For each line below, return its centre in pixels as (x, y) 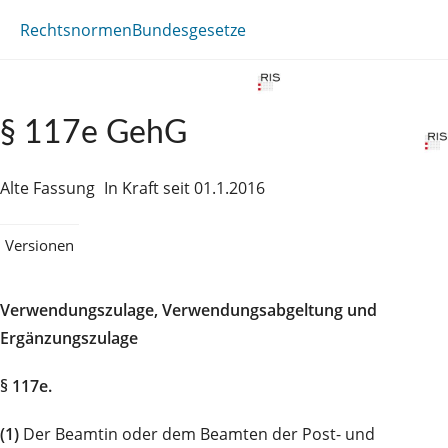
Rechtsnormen (76, 29)
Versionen (39, 244)
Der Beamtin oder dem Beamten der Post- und (197, 433)
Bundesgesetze (189, 29)
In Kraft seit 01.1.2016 (184, 188)
